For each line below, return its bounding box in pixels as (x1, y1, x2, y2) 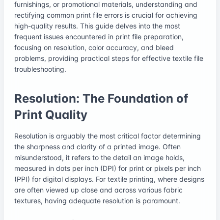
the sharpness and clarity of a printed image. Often (14, 142, 181, 151)
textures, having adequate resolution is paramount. (14, 196, 180, 205)
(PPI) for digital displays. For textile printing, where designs (14, 174, 204, 183)
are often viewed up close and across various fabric (14, 185, 183, 194)
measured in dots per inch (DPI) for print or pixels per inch (14, 164, 201, 172)
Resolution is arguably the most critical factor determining (14, 131, 201, 140)
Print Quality (14, 107, 87, 122)
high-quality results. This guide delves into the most (14, 21, 180, 30)
